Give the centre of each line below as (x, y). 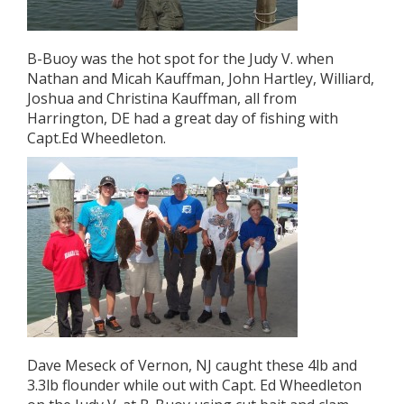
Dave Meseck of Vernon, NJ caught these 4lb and (192, 365)
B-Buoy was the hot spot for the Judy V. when (180, 59)
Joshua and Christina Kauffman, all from (162, 98)
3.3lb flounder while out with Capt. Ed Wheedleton (194, 385)
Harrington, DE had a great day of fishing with (183, 118)
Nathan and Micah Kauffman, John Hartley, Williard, (201, 78)
